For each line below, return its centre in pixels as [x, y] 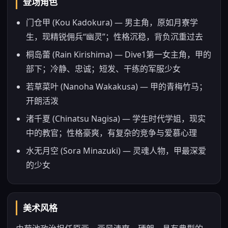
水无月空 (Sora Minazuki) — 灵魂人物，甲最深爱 [116, 151]
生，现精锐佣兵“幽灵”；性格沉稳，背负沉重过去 [115, 37]
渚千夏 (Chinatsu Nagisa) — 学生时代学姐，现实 [116, 119]
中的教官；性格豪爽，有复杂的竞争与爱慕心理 [111, 133]
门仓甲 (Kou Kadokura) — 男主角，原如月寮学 [112, 22]
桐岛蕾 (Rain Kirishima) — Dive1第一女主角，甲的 [119, 54]
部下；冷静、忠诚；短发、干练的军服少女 [103, 69]
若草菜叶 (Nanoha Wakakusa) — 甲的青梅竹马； [117, 87]
